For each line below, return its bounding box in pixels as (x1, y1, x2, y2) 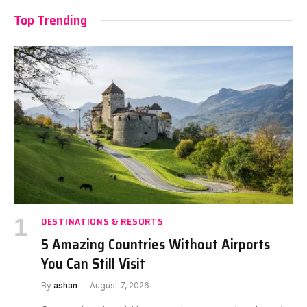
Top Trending (14, 9, 87, 32)
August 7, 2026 (90, 280, 149, 291)
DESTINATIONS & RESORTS (41, 213, 164, 229)
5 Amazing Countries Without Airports (41, 232, 270, 256)
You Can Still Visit (41, 251, 145, 275)
